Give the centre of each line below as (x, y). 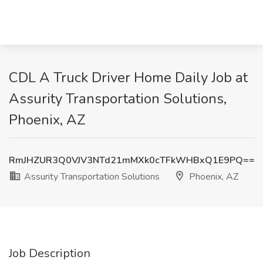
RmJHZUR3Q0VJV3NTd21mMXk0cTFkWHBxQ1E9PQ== (132, 160)
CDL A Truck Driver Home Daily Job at (128, 77)
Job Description (50, 253)
